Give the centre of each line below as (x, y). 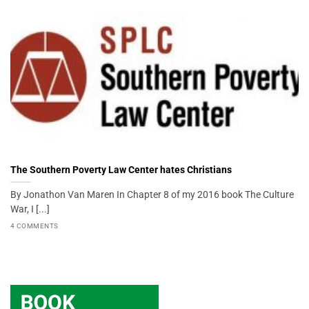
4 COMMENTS (34, 226)
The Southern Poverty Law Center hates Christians (121, 169)
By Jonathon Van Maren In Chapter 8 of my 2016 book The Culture (152, 194)
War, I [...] (30, 209)
